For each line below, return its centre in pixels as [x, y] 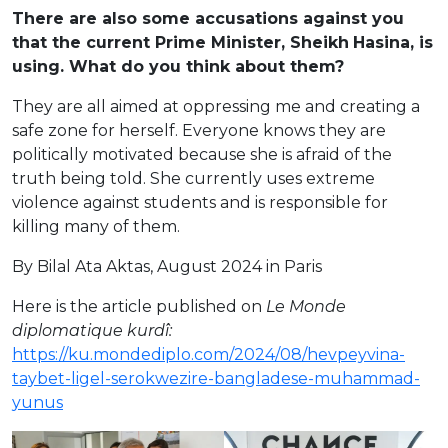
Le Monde [304, 306]
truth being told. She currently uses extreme [193, 178]
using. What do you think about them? [178, 66]
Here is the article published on [137, 306]
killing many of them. [96, 226]
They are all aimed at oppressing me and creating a [216, 106]
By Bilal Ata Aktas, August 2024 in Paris [167, 266]
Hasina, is [393, 42]
